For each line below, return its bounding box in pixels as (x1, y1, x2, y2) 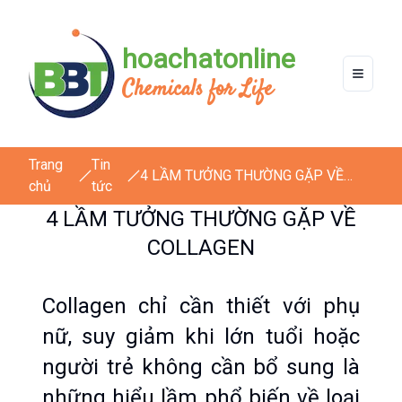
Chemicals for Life (122, 74, 273, 105)
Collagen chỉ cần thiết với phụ (42, 293, 360, 319)
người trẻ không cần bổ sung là (42, 354, 360, 380)
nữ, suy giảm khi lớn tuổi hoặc (42, 324, 360, 349)
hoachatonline (122, 43, 295, 74)
